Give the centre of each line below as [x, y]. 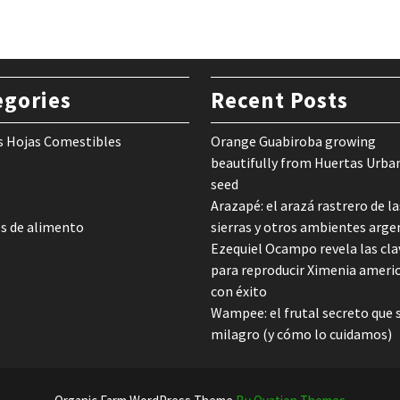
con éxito [239, 291]
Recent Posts [279, 100]
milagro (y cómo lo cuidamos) [301, 334]
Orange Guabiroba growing [293, 141]
